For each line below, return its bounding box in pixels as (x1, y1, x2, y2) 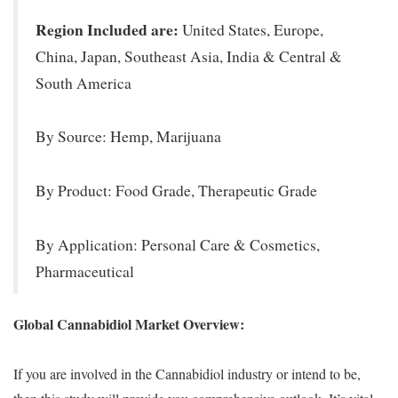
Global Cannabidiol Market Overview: (13, 313, 244, 334)
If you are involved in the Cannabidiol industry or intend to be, (13, 363, 361, 383)
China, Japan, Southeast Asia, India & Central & (36, 45, 342, 67)
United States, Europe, (179, 19, 323, 40)
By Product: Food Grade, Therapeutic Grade (36, 179, 317, 201)
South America (36, 72, 131, 93)
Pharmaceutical (36, 260, 134, 282)
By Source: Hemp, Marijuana (36, 126, 221, 147)
